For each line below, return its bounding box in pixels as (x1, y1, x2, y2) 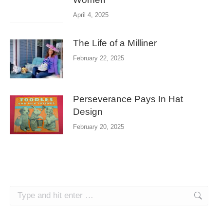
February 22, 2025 (73, 54, 124, 62)
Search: (10, 188, 40, 198)
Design (73, 107, 103, 117)
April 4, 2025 (73, 11, 109, 18)
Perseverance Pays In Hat (73, 94, 183, 104)
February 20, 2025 (73, 123, 124, 130)
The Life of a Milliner (73, 38, 157, 48)
